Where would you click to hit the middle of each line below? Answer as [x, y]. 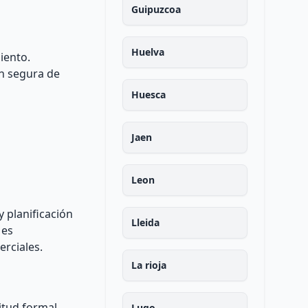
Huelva [147, 52]
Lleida [145, 222]
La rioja [148, 265]
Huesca [148, 95]
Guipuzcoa [156, 9]
